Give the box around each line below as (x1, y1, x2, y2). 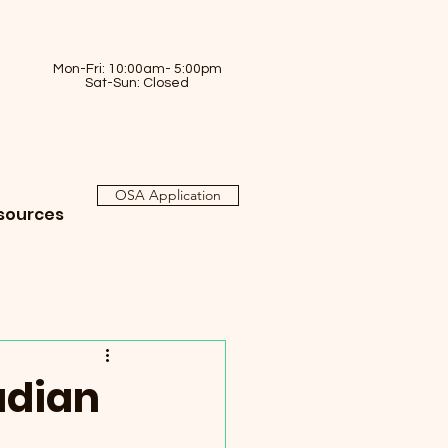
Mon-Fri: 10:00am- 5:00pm (52, 62, 222, 76)
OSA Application (115, 186, 221, 204)
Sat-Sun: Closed (85, 76, 189, 90)
